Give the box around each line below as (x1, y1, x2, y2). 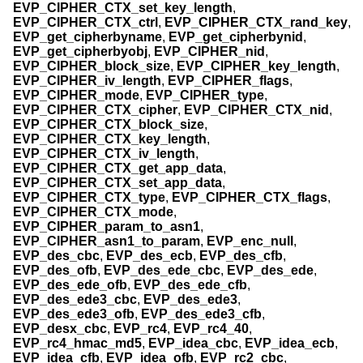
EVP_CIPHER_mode (13, 88, 139, 103)
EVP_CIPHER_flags (168, 74, 289, 88)
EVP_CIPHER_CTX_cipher (13, 103, 177, 117)
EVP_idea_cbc (148, 336, 238, 351)
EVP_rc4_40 (173, 322, 249, 336)
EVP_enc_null (207, 234, 293, 249)
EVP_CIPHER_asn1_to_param (13, 234, 200, 249)
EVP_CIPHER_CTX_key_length (13, 132, 207, 147)
